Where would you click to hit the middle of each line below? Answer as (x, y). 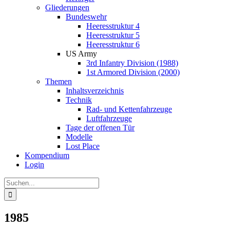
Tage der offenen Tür (100, 128)
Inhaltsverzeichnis (95, 91)
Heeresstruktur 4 (113, 26)
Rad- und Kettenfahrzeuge (129, 109)
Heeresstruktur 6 (113, 44)
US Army (81, 54)
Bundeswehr (86, 17)
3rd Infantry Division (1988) (132, 63)
